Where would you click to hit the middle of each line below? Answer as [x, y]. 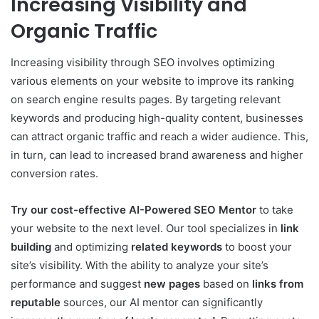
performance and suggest [77, 284]
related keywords [177, 247]
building [31, 247]
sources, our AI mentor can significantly [162, 303]
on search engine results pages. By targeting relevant [146, 100]
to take [275, 210]
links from [278, 284]
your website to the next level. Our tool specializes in [146, 229]
